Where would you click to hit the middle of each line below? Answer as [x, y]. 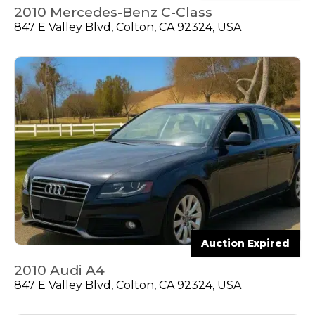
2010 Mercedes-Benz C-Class [113, 12]
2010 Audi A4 [59, 271]
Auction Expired [245, 244]
